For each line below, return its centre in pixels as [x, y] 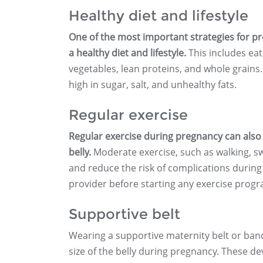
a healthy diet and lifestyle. [127, 53]
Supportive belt [124, 214]
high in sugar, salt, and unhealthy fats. [153, 85]
